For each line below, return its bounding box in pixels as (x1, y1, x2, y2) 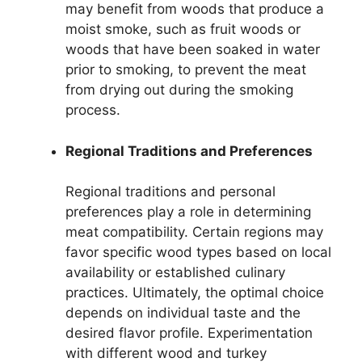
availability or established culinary (65, 264, 285, 281)
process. (65, 102, 120, 119)
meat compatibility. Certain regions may (65, 224, 323, 241)
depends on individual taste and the (65, 305, 301, 322)
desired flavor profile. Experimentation (65, 325, 313, 342)
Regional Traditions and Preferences (65, 142, 313, 159)
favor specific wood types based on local (65, 244, 331, 261)
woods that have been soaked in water (65, 41, 320, 58)
